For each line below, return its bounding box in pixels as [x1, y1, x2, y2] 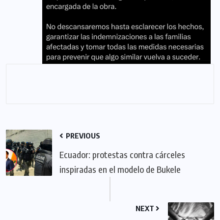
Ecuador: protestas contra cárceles [59, 149, 185, 161]
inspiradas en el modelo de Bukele [59, 164, 181, 175]
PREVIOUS [64, 131, 100, 140]
